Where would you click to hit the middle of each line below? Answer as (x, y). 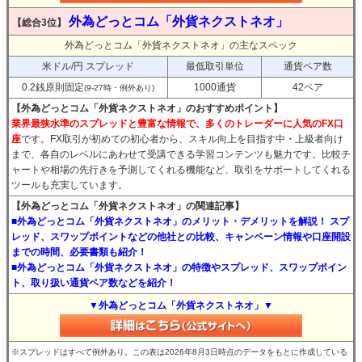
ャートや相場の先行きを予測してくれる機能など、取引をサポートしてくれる (181, 169)
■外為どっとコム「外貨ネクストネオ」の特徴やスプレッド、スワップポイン (179, 267)
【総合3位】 (39, 22)
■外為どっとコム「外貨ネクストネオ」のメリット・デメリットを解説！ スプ (180, 221)
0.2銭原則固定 (53, 87)
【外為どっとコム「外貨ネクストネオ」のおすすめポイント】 (147, 108)
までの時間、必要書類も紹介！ (79, 252)
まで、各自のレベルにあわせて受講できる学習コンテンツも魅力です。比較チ (181, 154)
